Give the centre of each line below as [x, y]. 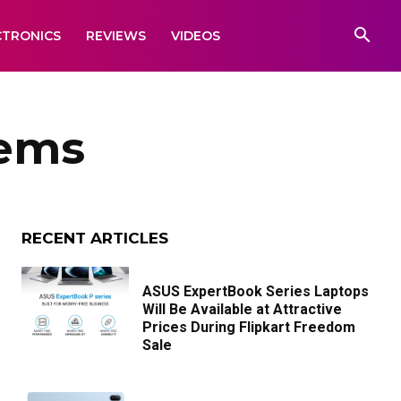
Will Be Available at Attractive [242, 309]
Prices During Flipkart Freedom [249, 327]
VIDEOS [196, 36]
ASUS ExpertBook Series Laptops [256, 291]
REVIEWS [116, 36]
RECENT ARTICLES [95, 238]
